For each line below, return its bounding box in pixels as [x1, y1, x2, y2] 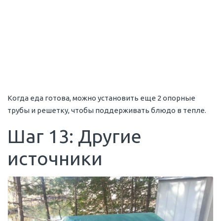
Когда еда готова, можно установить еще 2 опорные [7, 94, 195, 103]
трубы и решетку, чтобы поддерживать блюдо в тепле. [7, 106, 206, 115]
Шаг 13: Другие [7, 126, 142, 147]
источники [7, 148, 103, 169]
